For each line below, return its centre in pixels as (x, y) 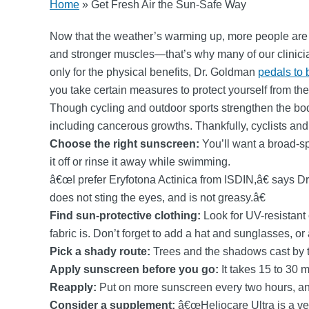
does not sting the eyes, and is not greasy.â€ (158, 198)
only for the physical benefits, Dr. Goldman (154, 72)
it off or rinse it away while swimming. (140, 162)
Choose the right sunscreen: (124, 144)
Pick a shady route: (101, 251)
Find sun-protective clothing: (125, 216)
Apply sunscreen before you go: (136, 269)
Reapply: (73, 287)
